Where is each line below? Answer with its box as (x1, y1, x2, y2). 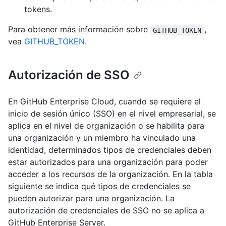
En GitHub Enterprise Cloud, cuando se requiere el (8, 96, 201, 106)
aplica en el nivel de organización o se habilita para (8, 120, 204, 131)
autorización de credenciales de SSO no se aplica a (8, 205, 204, 215)
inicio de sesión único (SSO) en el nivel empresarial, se (8, 108, 216, 119)
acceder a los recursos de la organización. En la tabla (8, 168, 213, 179)
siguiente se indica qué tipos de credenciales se (8, 181, 191, 191)
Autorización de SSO (8, 68, 130, 83)
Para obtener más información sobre (8, 24, 150, 35)
